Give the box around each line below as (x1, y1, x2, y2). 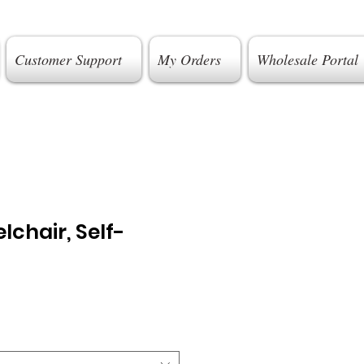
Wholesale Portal (256, 50, 358, 69)
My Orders (157, 50, 221, 69)
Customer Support (14, 50, 122, 69)
